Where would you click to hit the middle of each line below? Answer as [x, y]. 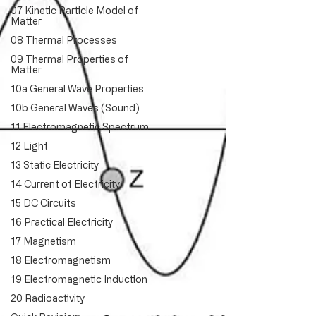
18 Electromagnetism [61, 260]
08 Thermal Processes [64, 40]
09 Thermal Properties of [69, 59]
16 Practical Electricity [62, 222]
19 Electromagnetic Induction [79, 279]
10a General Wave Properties [77, 89]
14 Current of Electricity [65, 184]
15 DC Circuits [43, 203]
